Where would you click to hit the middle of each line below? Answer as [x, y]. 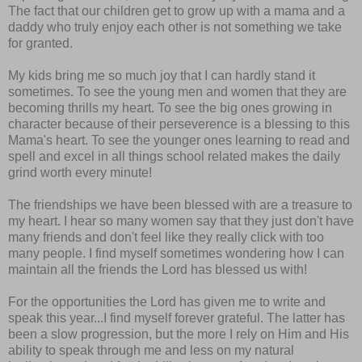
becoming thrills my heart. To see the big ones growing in [170, 107]
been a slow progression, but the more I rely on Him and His [179, 334]
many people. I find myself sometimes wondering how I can [176, 253]
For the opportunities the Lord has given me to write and [167, 301]
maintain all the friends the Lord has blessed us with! [158, 269]
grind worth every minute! [80, 172]
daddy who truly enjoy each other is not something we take [175, 27]
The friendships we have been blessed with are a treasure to [180, 204]
